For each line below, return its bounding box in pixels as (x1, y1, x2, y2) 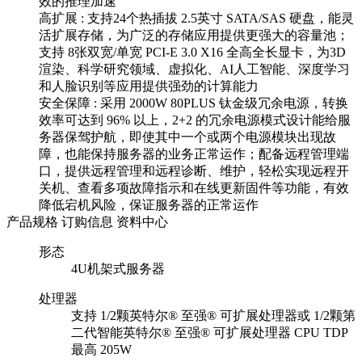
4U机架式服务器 (71, 262, 165, 276)
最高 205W (71, 343, 132, 357)
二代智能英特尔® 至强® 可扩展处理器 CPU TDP (71, 326, 347, 340)
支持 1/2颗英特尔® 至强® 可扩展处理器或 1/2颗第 (71, 309, 356, 323)
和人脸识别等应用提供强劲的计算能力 (39, 79, 259, 94)
